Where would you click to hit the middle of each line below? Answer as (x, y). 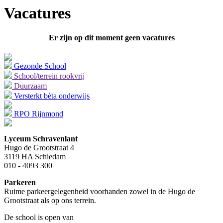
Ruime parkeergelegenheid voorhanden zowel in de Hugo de (100, 191)
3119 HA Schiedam (35, 156)
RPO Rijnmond (39, 113)
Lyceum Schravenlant (41, 138)
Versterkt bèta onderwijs (52, 96)
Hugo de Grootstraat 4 (39, 147)
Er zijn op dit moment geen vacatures (111, 37)
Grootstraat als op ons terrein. (50, 200)
